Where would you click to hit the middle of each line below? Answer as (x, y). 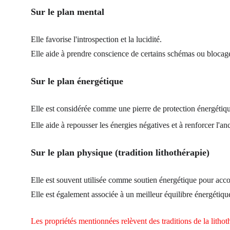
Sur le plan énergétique (77, 81)
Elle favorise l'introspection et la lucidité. (96, 39)
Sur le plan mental (68, 12)
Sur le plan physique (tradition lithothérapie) (120, 152)
